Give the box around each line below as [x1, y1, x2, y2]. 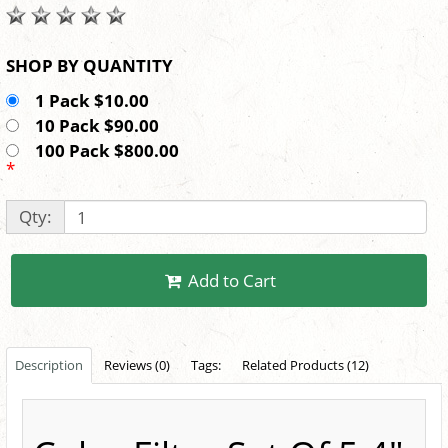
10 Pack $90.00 [31, 114, 171, 138]
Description [15, 356, 83, 375]
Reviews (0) [104, 356, 170, 375]
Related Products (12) [242, 356, 369, 375]
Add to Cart [188, 269, 277, 293]
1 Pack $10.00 [31, 89, 161, 113]
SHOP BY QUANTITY [83, 54, 173, 78]
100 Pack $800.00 [31, 139, 191, 163]
